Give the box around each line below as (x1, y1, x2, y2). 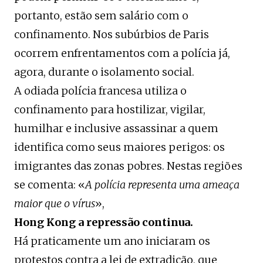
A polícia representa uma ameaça (85, 178, 240, 192)
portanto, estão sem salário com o (14, 9, 188, 23)
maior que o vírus (14, 197, 95, 211)
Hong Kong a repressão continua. (14, 215, 193, 230)
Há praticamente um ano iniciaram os (14, 234, 210, 248)
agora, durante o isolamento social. (14, 65, 194, 79)
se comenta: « (14, 178, 85, 192)
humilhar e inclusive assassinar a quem (14, 122, 218, 136)
